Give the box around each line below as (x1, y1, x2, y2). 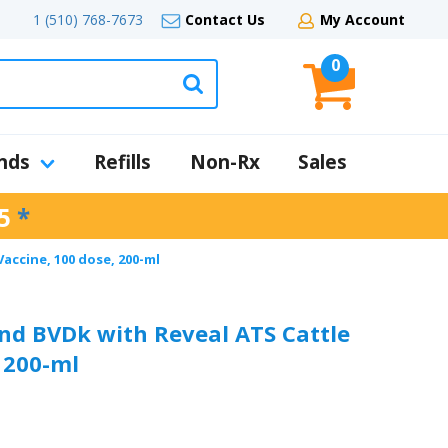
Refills (94, 149, 151, 175)
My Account (320, 10, 405, 29)
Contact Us (185, 10, 265, 29)
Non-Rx (189, 149, 260, 175)
